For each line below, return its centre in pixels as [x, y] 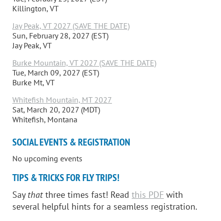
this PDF [148, 194]
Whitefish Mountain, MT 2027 [62, 99]
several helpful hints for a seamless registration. [105, 206]
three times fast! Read [89, 194]
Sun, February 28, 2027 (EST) [60, 35]
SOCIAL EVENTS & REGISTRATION [71, 142]
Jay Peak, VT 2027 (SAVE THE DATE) [71, 25]
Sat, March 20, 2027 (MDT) [56, 109]
